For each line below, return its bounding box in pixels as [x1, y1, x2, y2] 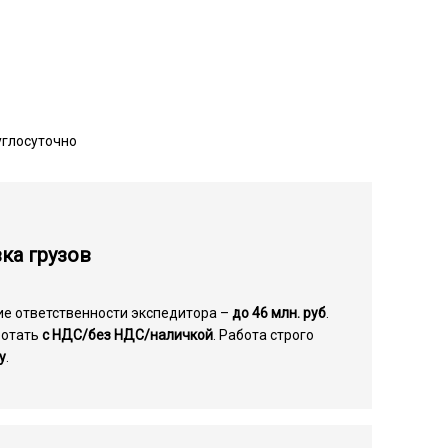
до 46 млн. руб [232, 305, 327, 321]
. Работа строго [213, 327, 315, 343]
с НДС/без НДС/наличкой [42, 327, 214, 343]
